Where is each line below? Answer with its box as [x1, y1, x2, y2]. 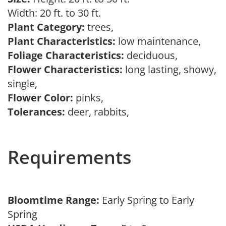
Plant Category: [8, 20, 85, 34]
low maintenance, [116, 34, 206, 48]
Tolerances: [8, 105, 65, 119]
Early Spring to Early [102, 193, 194, 207]
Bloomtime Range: [8, 193, 102, 207]
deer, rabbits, [65, 105, 134, 119]
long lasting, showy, [123, 63, 216, 76]
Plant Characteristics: [8, 34, 116, 48]
